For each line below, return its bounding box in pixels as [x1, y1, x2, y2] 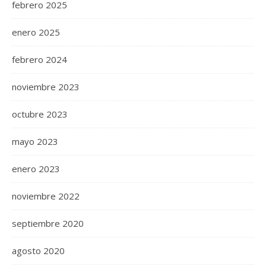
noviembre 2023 [12, 81, 80, 93]
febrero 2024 [12, 53, 67, 66]
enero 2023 [12, 163, 60, 175]
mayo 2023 [12, 135, 58, 148]
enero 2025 [12, 26, 60, 39]
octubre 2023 [12, 108, 68, 121]
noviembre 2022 [12, 190, 80, 202]
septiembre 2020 [12, 217, 84, 230]
